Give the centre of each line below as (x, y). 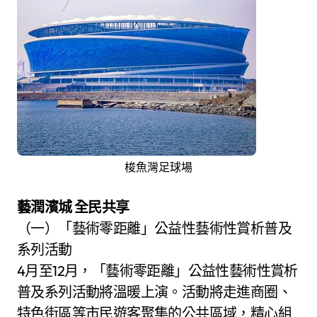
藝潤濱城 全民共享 (73, 207)
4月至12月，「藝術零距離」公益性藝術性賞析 (157, 270)
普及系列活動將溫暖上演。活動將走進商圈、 (154, 292)
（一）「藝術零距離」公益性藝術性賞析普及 (154, 228)
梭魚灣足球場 (158, 167)
